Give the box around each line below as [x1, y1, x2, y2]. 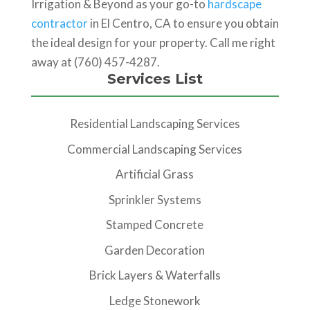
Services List [107, 70, 203, 87]
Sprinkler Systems [108, 192, 201, 207]
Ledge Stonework [109, 293, 201, 308]
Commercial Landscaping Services [67, 141, 243, 156]
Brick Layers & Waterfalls [89, 268, 221, 282]
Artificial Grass [116, 167, 194, 181]
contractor [30, 16, 88, 30]
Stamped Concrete [106, 217, 204, 232]
